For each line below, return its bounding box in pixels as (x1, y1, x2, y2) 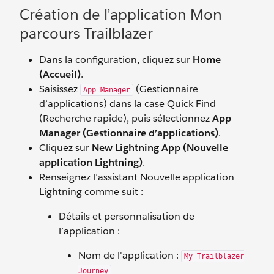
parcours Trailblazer (20, 24, 153, 43)
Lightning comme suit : (39, 185, 143, 198)
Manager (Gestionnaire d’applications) (39, 127, 218, 139)
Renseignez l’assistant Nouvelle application (39, 171, 234, 183)
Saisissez (39, 83, 80, 95)
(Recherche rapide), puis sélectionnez (39, 112, 212, 125)
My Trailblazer (184, 252, 244, 261)
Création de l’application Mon (20, 5, 222, 24)
